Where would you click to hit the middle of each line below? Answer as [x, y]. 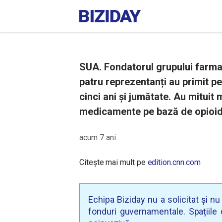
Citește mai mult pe [113, 162]
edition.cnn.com [174, 162]
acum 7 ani [98, 138]
